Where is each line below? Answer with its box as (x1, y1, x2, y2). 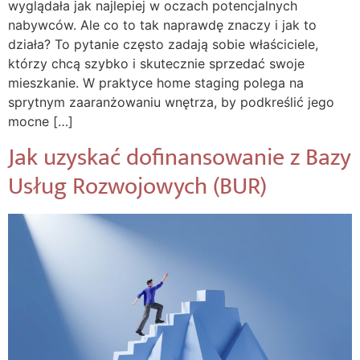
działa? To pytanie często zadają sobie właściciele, (8, 36, 318, 53)
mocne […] (8, 113, 73, 130)
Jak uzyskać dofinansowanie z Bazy (8, 137, 351, 178)
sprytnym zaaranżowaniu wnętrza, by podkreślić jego (8, 94, 334, 111)
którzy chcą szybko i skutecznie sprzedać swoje (8, 55, 305, 72)
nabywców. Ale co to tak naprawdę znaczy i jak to (8, 17, 317, 34)
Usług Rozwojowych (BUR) (8, 166, 267, 207)
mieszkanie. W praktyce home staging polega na (8, 75, 304, 92)
